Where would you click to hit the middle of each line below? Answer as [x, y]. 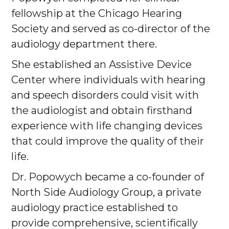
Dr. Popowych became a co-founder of [108, 177]
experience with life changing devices [107, 126]
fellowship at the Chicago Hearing [97, 14]
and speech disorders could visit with [105, 95]
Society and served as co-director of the [111, 29]
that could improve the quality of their [108, 141]
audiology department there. [84, 44]
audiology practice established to [95, 208]
